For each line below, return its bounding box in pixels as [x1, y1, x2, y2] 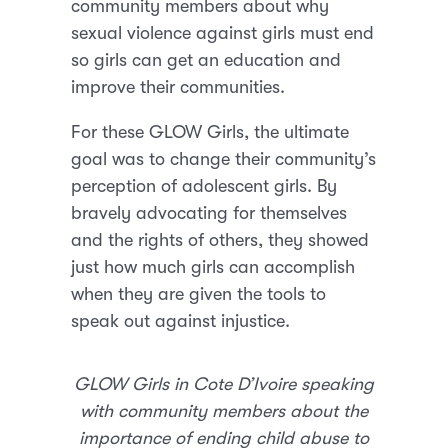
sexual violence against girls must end [71, 22, 375, 43]
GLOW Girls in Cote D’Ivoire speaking [74, 373, 374, 394]
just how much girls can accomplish [71, 256, 356, 277]
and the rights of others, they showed [71, 229, 370, 250]
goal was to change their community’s [71, 148, 377, 169]
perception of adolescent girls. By [71, 175, 338, 196]
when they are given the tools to [71, 283, 327, 304]
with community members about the [80, 400, 368, 421]
